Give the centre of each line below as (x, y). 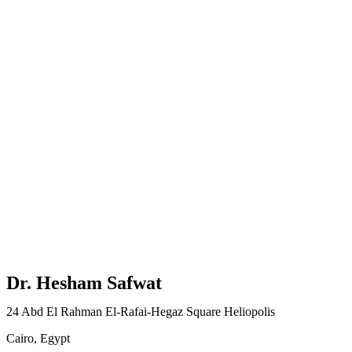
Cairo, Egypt (38, 338)
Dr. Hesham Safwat (84, 282)
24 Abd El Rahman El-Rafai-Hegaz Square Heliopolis (141, 311)
